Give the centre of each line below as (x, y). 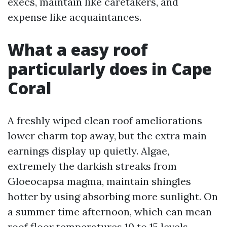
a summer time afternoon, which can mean (110, 212)
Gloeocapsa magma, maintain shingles (99, 181)
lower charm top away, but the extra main (107, 136)
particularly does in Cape (110, 69)
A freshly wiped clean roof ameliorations (105, 120)
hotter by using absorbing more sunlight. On (113, 196)
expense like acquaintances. (74, 17)
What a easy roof (78, 49)
